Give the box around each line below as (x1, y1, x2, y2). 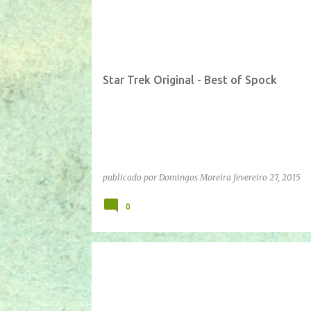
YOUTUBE (146, 9, 183, 18)
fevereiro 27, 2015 (233, 171, 301, 183)
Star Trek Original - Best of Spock (102, 73, 277, 86)
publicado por (102, 171, 159, 183)
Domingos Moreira (158, 171, 231, 183)
